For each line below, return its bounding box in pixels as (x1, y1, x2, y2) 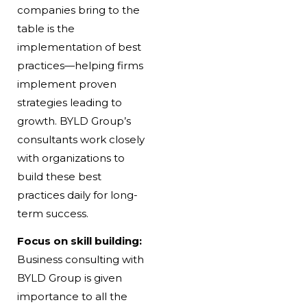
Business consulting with (16, 253, 144, 267)
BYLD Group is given (16, 271, 122, 285)
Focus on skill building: (16, 234, 142, 248)
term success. (16, 207, 88, 221)
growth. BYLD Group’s (16, 114, 131, 128)
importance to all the (16, 290, 127, 304)
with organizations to (16, 151, 125, 165)
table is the (16, 22, 75, 36)
